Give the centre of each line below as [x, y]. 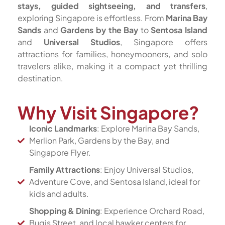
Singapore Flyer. [60, 152]
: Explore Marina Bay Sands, [148, 128]
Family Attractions [64, 170]
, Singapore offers [164, 42]
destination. [40, 78]
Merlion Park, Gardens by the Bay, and [99, 140]
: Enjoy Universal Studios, [146, 170]
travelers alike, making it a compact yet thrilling [113, 66]
